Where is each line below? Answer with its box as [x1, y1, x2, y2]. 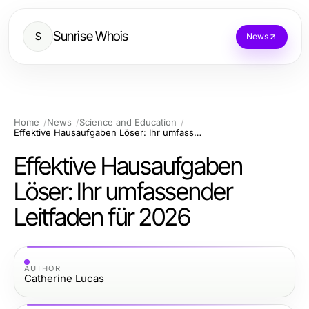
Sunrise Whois [53, 28, 129, 44]
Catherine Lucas [24, 271, 104, 285]
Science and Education [79, 117, 177, 128]
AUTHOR [24, 263, 61, 273]
